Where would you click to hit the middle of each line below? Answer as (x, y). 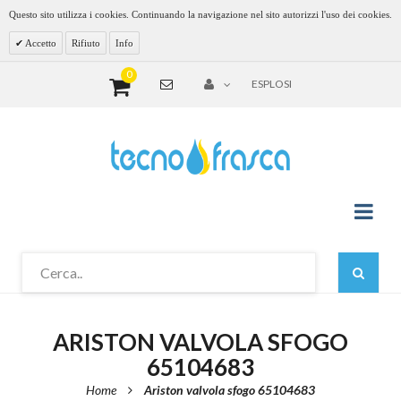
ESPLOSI (272, 84)
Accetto (40, 43)
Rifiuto (86, 43)
